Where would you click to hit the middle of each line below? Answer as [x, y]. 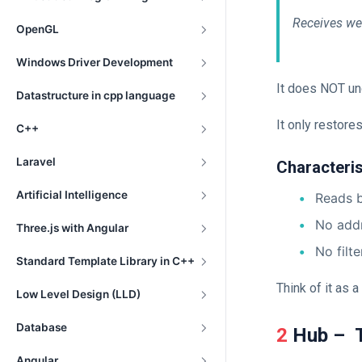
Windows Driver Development [95, 62]
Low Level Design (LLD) [78, 294]
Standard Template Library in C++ [105, 261]
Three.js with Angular [72, 228]
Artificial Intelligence [72, 195]
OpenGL [38, 29]
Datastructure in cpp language [96, 95]
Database [42, 327]
